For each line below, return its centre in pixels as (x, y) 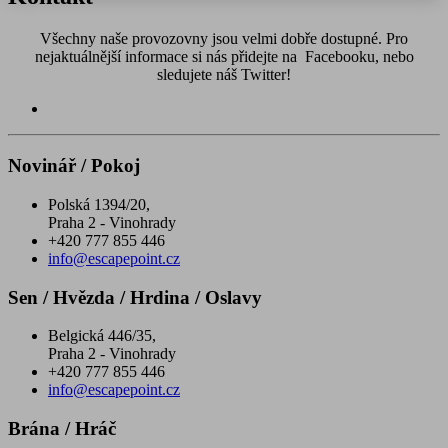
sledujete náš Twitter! (224, 75)
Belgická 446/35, (102, 336)
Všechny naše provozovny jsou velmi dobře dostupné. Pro (224, 39)
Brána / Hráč (62, 428)
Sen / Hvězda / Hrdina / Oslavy (135, 297)
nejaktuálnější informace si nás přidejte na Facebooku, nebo (224, 57)
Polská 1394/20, (99, 204)
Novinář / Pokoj (74, 166)
